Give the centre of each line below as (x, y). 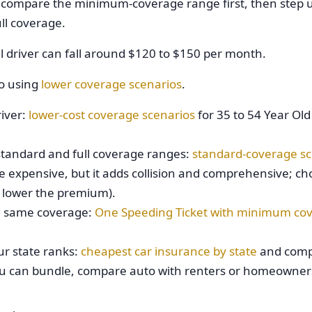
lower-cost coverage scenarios (112, 115)
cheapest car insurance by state (169, 251)
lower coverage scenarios (111, 84)
